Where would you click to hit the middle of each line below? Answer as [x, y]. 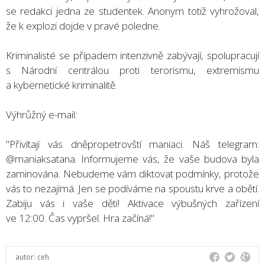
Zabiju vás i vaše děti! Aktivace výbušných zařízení [132, 203]
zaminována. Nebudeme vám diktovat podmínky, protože [132, 173]
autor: [26, 257]
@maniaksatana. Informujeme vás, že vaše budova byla [132, 159]
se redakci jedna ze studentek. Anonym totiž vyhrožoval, [132, 11]
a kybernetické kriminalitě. [62, 85]
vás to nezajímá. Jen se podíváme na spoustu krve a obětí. [132, 188]
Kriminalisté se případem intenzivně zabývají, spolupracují [132, 55]
